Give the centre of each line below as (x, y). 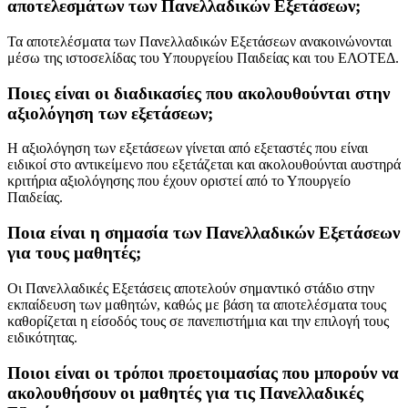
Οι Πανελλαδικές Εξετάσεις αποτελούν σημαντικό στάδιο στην (191, 288)
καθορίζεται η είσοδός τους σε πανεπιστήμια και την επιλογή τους (198, 321)
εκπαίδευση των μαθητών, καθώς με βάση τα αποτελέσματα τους (197, 304)
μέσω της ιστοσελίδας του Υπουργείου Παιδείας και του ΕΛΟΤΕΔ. (203, 58)
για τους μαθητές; (74, 253)
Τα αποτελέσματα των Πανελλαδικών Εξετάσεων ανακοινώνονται (199, 42)
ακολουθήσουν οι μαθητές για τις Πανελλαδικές (185, 393)
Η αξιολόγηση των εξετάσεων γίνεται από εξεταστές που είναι (188, 148)
